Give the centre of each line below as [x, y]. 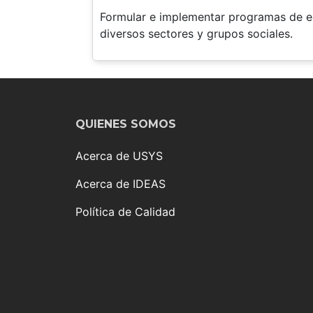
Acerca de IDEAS [121, 183]
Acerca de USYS [119, 155]
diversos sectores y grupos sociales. [196, 33]
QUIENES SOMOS [126, 124]
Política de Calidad [126, 211]
